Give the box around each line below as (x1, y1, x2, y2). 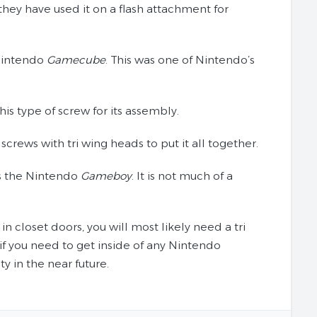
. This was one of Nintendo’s (105, 53, 255, 67)
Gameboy (81, 169, 132, 183)
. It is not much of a (132, 169, 233, 183)
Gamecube (47, 53, 105, 67)
